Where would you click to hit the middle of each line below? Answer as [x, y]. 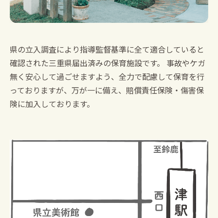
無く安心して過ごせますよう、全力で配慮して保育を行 [107, 77]
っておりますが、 [41, 90]
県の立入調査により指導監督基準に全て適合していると [107, 49]
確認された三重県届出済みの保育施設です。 [87, 63]
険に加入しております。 [52, 104]
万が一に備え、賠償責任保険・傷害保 [138, 90]
